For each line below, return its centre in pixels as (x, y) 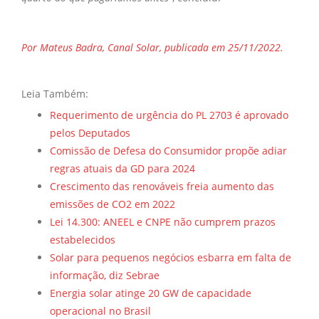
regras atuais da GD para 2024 (122, 168)
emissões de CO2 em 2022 (113, 204)
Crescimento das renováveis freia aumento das (162, 186)
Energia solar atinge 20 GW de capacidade (151, 293)
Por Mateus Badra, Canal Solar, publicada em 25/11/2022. (152, 47)
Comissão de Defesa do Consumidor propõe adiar (168, 150)
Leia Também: (55, 93)
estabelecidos (83, 239)
